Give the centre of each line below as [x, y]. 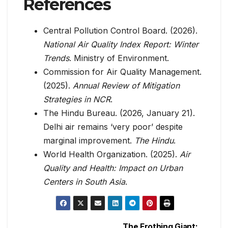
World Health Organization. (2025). [111, 154]
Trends [56, 58]
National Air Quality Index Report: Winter [121, 44]
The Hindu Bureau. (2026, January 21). [119, 113]
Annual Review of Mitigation [126, 85]
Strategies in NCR [77, 99]
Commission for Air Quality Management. [122, 72]
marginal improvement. [89, 140]
